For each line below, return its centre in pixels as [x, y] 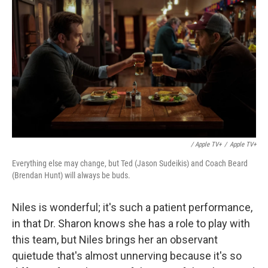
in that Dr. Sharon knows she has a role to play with [131, 223]
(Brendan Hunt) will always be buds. [71, 175]
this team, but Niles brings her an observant [115, 239]
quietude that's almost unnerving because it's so [127, 255]
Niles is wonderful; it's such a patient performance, [132, 207]
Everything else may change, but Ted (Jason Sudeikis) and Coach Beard [130, 163]
